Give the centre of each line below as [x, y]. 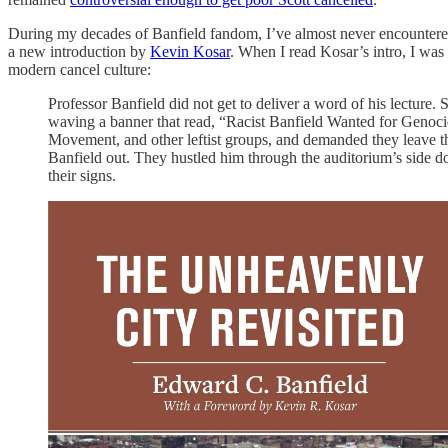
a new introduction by [79, 51]
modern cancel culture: [79, 69]
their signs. [82, 175]
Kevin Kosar [190, 51]
